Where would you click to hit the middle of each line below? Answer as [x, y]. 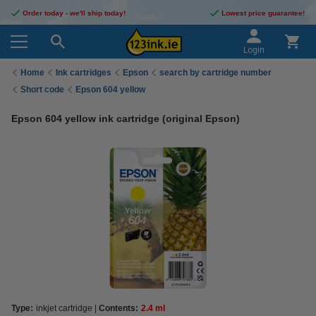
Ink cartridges [84, 72]
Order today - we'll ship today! [74, 13]
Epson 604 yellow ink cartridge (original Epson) [126, 119]
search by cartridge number [215, 72]
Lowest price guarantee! [263, 13]
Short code [42, 89]
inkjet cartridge [64, 308]
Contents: [119, 308]
